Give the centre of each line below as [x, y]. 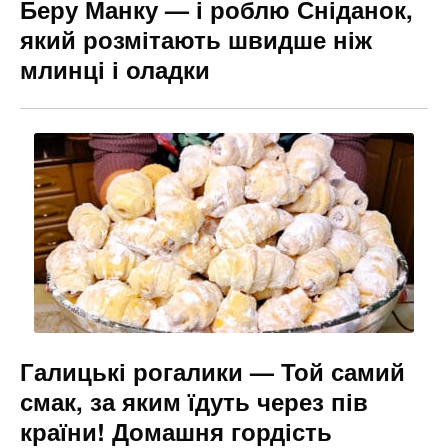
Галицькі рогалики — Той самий [212, 370]
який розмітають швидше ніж [196, 38]
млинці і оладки [115, 68]
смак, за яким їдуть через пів [194, 400]
